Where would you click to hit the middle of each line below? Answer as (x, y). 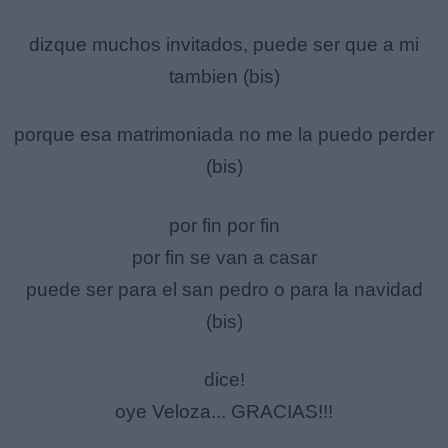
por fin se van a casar (224, 257)
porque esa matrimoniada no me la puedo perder (224, 135)
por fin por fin (224, 225)
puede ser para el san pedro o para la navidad (224, 289)
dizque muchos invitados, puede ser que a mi (224, 44)
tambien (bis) (224, 76)
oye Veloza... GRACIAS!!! (224, 412)
